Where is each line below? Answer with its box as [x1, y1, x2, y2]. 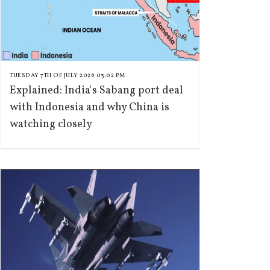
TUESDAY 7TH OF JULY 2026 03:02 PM [10, 71, 125, 80]
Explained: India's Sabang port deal [10, 83, 183, 98]
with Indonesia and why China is [10, 100, 169, 115]
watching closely [10, 117, 92, 132]
